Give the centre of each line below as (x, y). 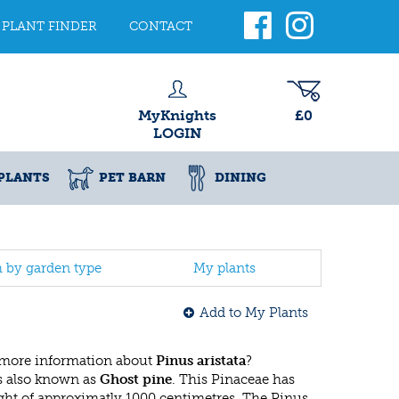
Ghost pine (136, 379)
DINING (240, 178)
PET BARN (132, 178)
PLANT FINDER (49, 26)
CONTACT (161, 26)
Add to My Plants (254, 313)
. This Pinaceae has (233, 379)
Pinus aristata (201, 361)
